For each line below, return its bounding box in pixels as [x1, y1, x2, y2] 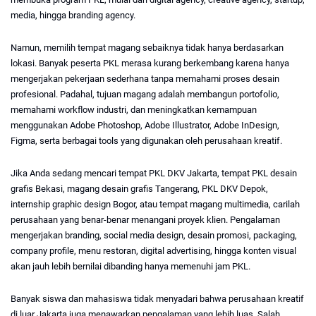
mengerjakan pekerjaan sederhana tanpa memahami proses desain [11, 73, 279, 85]
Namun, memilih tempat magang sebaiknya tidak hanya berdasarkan [11, 42, 284, 54]
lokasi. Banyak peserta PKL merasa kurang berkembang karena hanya [11, 58, 289, 69]
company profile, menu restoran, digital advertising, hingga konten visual [11, 245, 296, 257]
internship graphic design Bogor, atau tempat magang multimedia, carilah [11, 199, 300, 210]
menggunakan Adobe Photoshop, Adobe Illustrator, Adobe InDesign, [11, 120, 279, 131]
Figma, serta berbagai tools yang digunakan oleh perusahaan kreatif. [11, 135, 282, 147]
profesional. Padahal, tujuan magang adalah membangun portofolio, [11, 89, 279, 100]
